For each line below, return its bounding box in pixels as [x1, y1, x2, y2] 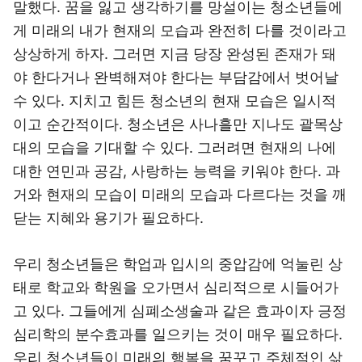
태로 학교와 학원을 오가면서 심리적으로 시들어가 [13, 279, 339, 296]
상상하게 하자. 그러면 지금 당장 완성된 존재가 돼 [13, 45, 336, 62]
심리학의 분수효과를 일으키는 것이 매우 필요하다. [13, 326, 343, 343]
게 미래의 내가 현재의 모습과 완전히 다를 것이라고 [13, 22, 347, 39]
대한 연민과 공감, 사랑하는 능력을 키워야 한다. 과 [13, 162, 340, 179]
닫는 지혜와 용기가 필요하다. [13, 209, 204, 226]
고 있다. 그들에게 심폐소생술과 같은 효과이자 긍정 [13, 302, 347, 319]
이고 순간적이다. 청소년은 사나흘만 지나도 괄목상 [13, 116, 343, 133]
